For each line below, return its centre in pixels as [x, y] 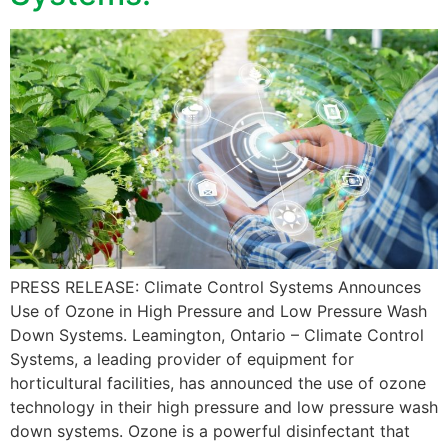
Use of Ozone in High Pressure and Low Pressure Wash [218, 311]
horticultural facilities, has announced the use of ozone [218, 383]
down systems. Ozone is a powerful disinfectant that [210, 431]
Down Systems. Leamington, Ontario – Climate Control [217, 335]
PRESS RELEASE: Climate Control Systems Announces [215, 287]
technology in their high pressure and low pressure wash [224, 407]
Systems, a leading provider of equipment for [182, 359]
